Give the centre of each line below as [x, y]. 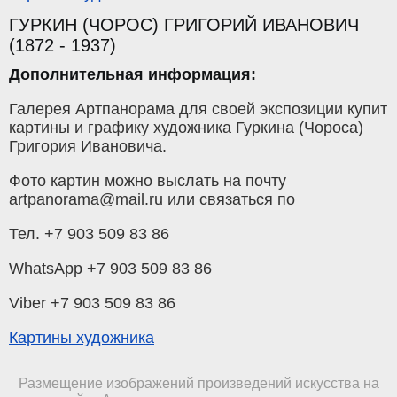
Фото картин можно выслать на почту [148, 180]
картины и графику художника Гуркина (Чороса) [186, 127]
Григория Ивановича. [88, 146]
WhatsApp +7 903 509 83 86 [110, 268]
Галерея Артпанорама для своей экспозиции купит [198, 109]
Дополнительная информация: [132, 74]
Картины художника [82, 337]
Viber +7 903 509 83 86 [92, 303]
